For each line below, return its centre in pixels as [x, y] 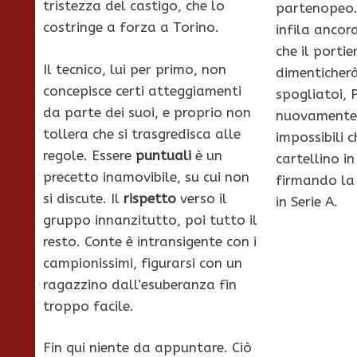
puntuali [163, 155]
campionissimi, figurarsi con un [143, 263]
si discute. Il [83, 198]
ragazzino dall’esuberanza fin [140, 284]
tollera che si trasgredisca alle [142, 133]
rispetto [150, 198]
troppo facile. [88, 306]
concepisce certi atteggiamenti [142, 90]
